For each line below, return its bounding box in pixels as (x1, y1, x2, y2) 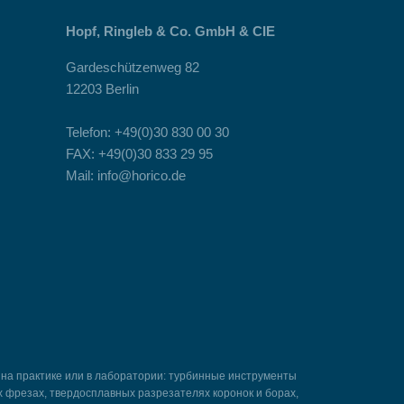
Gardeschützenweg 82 (66, 60, 199, 75)
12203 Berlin (66, 81, 139, 96)
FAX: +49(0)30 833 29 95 (66, 146, 213, 161)
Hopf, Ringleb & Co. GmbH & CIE (66, 23, 275, 39)
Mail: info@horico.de (66, 168, 186, 183)
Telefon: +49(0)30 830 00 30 (66, 124, 229, 140)
